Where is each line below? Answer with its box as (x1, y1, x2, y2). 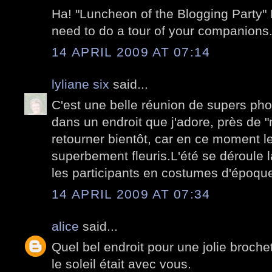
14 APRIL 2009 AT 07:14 (52, 44, 211, 59)
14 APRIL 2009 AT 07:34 (52, 186, 211, 201)
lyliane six (52, 76, 113, 91)
